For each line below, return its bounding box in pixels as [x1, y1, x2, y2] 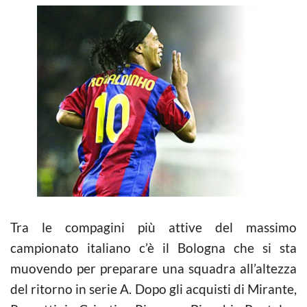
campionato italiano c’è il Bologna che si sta [10, 239, 297, 256]
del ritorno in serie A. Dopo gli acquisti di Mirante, [10, 280, 297, 297]
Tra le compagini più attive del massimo [10, 219, 297, 235]
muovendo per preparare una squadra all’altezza [10, 260, 297, 276]
